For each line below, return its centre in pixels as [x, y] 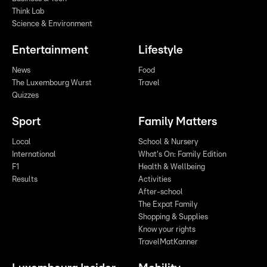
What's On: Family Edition [182, 154]
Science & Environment [52, 24]
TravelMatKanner [168, 242]
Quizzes [25, 95]
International [34, 154]
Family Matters [178, 122]
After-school [161, 192]
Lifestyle [161, 50]
